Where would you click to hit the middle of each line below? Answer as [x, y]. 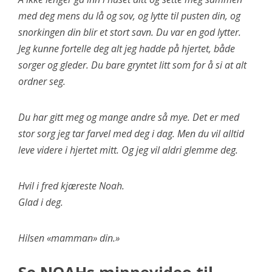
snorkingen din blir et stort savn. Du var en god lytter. [130, 32]
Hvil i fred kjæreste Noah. [71, 185]
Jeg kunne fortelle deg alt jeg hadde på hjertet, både [127, 48]
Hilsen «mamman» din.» [69, 238]
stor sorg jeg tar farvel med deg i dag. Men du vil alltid [131, 133]
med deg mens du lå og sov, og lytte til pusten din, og [129, 15]
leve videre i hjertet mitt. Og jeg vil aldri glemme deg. [128, 150]
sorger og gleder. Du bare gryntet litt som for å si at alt [132, 65]
